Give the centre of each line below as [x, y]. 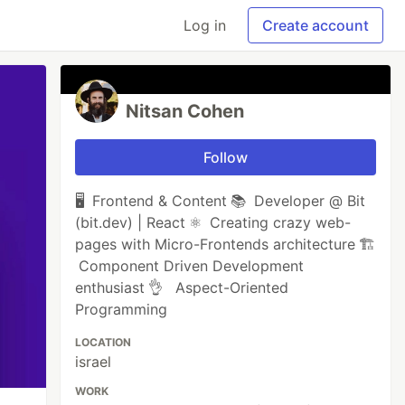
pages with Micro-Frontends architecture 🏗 [226, 244]
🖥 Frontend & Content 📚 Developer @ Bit [221, 201]
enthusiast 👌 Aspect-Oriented [182, 287]
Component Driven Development [190, 266]
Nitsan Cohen [185, 111]
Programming [123, 309]
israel [94, 362]
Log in [205, 25]
